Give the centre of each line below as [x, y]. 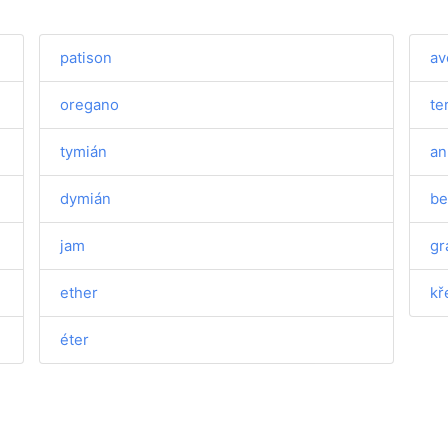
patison [86, 57]
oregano [90, 104]
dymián [86, 198]
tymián [84, 151]
